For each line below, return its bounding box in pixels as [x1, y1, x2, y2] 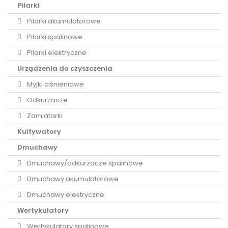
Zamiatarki [25, 111, 63, 121]
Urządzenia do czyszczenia [17, 64, 112, 73]
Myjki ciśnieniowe [25, 79, 84, 89]
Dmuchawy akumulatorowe [25, 174, 119, 184]
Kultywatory [17, 127, 61, 136]
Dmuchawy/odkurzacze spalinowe [25, 158, 143, 168]
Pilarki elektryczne [25, 48, 87, 58]
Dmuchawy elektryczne [25, 190, 104, 199]
